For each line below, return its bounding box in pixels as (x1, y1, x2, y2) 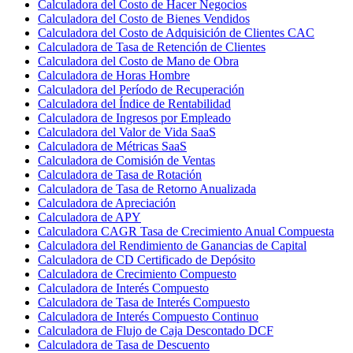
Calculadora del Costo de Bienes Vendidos (38, 11, 250, 25)
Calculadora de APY (38, 210, 141, 224)
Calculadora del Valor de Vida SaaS (38, 124, 216, 139)
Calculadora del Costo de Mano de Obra (38, 54, 239, 68)
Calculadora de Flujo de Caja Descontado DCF (38, 323, 273, 337)
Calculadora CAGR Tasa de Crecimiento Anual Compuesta (38, 224, 334, 238)
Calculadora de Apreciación (38, 195, 176, 210)
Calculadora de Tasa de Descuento (38, 337, 210, 351)
